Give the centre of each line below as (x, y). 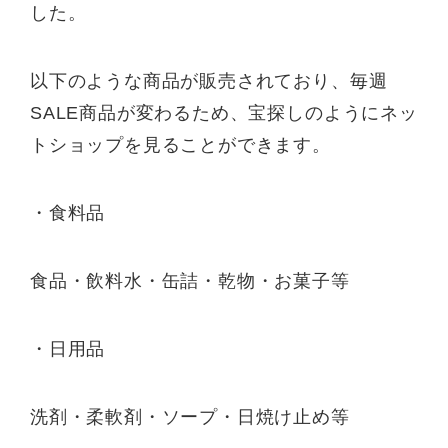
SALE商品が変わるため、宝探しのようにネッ (224, 113)
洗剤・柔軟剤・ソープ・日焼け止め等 (190, 416)
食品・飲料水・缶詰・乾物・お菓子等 (190, 280)
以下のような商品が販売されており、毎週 (209, 81)
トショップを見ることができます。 (180, 145)
